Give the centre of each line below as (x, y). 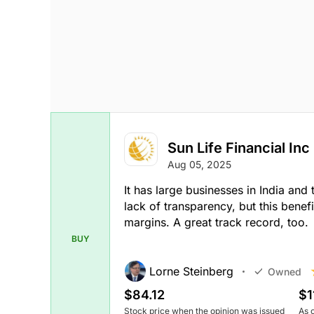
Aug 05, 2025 (199, 165)
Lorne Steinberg (191, 272)
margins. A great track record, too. (216, 223)
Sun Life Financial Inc (239, 148)
